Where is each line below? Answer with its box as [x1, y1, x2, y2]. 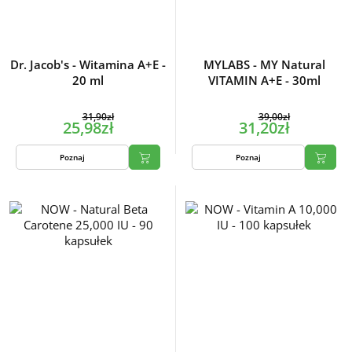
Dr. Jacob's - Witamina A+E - [10, 57, 166, 72]
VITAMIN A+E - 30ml [207, 72, 321, 88]
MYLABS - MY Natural [203, 57, 325, 72]
